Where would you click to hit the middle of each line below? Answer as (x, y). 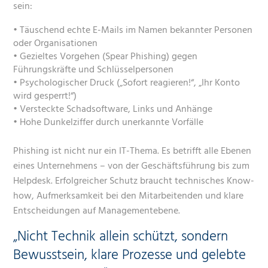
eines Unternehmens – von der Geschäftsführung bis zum (132, 166)
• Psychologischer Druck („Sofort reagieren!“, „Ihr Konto (127, 83)
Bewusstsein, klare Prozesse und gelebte (130, 256)
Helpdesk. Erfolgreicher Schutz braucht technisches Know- (134, 181)
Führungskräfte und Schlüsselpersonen (94, 70)
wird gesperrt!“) (45, 96)
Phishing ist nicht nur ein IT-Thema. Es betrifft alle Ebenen (133, 151)
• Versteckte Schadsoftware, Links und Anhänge (113, 109)
